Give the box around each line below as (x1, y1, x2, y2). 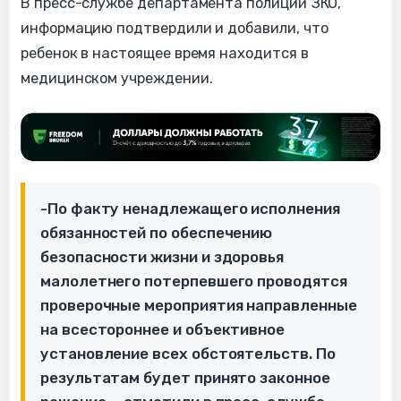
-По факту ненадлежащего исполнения (40, 199, 340, 218)
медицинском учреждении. (21, 69, 213, 87)
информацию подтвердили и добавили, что (21, 19, 328, 37)
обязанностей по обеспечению (40, 223, 273, 242)
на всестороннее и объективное (40, 320, 286, 338)
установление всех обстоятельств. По (40, 344, 336, 363)
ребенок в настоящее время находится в (21, 44, 309, 62)
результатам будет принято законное (40, 368, 330, 387)
